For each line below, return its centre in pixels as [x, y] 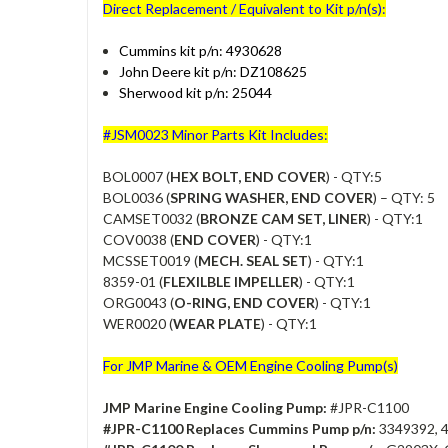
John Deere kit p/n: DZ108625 [213, 71]
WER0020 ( [138, 323]
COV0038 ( [138, 239]
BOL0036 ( [136, 197]
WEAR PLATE [217, 323]
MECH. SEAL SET [253, 260]
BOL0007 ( [136, 176]
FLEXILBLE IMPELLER [231, 281]
